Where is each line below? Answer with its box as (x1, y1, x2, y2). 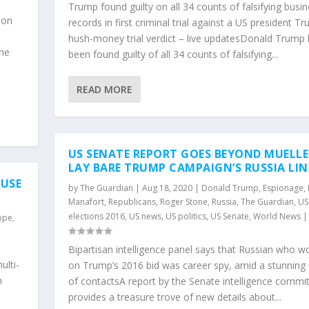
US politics (165, 210, 206, 222)
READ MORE (76, 82, 132, 96)
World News (252, 210, 301, 222)
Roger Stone (159, 195, 208, 208)
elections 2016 (68, 210, 125, 222)
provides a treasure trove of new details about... (68, 290, 281, 303)
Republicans (108, 195, 156, 208)
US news (128, 210, 161, 222)
